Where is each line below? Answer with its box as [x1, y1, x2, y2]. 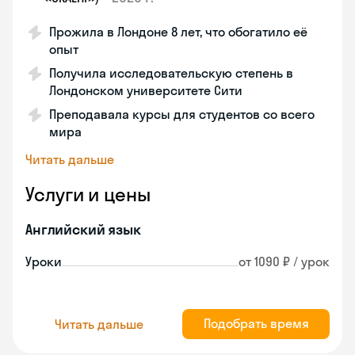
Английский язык [25, 220, 141, 239]
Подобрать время [203, 315, 309, 331]
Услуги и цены [25, 182, 151, 206]
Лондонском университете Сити [49, 82, 242, 98]
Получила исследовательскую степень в [49, 65, 293, 81]
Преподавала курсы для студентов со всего [49, 106, 315, 122]
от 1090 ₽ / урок [239, 254, 330, 269]
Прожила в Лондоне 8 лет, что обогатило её [49, 24, 307, 40]
